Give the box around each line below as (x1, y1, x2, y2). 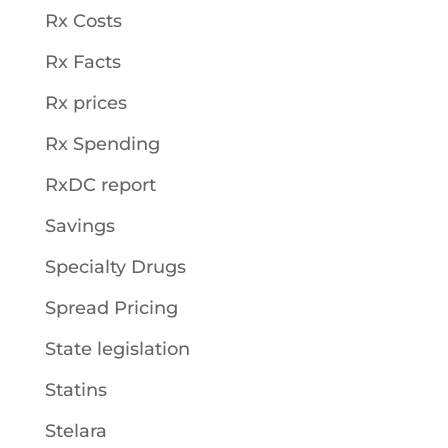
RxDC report (44, 174, 156, 196)
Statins (44, 379, 107, 401)
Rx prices (44, 92, 127, 114)
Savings (44, 215, 115, 237)
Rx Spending (44, 133, 160, 155)
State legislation (44, 338, 190, 360)
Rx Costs (44, 10, 122, 32)
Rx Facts (44, 51, 121, 73)
